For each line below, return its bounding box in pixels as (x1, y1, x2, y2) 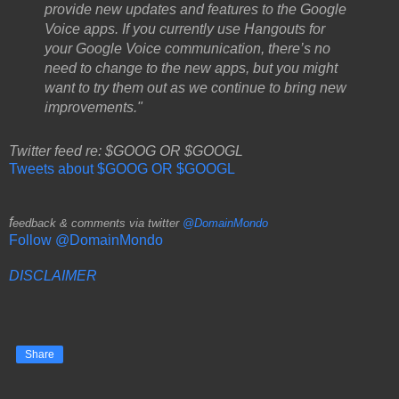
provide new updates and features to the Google (44, 2, 346, 18)
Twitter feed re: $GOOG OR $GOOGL (9, 142, 243, 159)
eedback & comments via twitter (12, 216, 183, 230)
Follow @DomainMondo (9, 232, 163, 248)
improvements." (44, 100, 142, 116)
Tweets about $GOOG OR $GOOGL (9, 160, 235, 176)
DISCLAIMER (9, 267, 97, 283)
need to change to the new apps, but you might (44, 61, 338, 77)
